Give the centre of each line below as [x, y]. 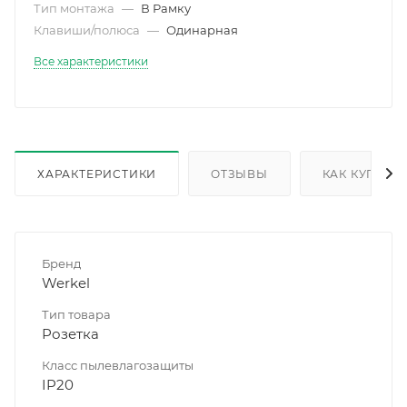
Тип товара [76, 314]
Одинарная [202, 30]
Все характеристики [91, 61]
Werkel [66, 283]
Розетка [70, 333]
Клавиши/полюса [88, 30]
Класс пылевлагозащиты [118, 365]
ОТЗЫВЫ [239, 174]
